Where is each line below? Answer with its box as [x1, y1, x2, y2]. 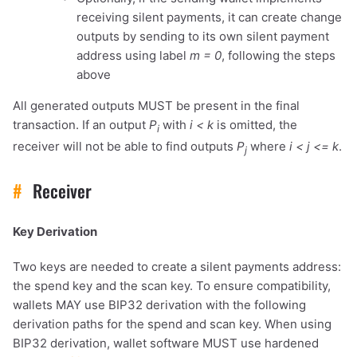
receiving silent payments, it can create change [76, 10, 342, 25]
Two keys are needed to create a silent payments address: [13, 259, 341, 275]
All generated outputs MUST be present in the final [13, 98, 300, 114]
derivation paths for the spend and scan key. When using [13, 316, 331, 332]
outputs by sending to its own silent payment [76, 29, 329, 45]
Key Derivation [13, 224, 97, 240]
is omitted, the [214, 117, 297, 133]
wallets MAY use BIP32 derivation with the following [13, 297, 306, 313]
